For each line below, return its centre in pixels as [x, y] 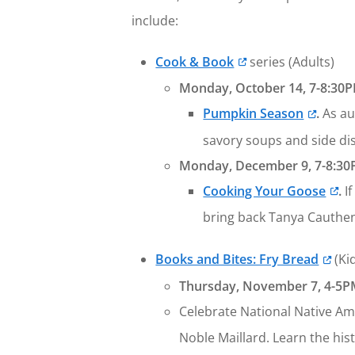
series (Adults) [290, 61]
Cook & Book [195, 61]
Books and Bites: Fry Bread [237, 260]
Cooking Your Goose [265, 191]
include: [155, 20]
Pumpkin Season [254, 114]
